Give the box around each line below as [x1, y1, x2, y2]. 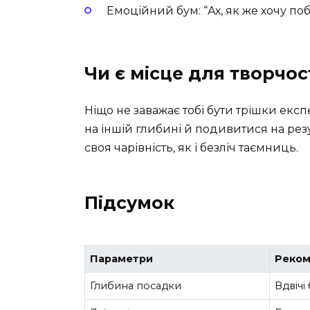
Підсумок [84, 192, 174, 213]
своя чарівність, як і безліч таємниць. [84, 140, 298, 154]
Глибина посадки [90, 280, 182, 293]
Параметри [90, 253, 154, 266]
